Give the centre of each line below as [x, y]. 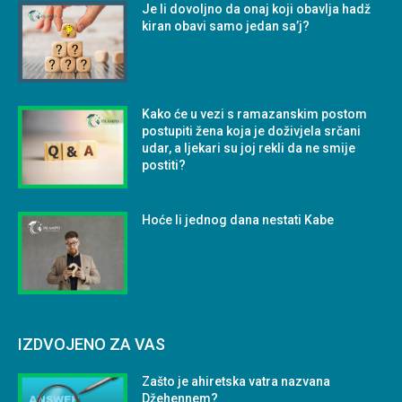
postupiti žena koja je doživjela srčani [252, 131]
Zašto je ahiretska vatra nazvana [236, 382]
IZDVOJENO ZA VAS [92, 345]
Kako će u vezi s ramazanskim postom [255, 114]
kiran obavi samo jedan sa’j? [226, 26]
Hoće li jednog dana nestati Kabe [238, 220]
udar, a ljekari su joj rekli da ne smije [249, 149]
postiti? [164, 166]
